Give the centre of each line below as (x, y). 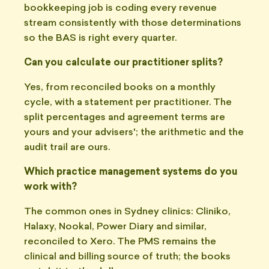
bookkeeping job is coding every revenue (120, 8)
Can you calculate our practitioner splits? (123, 63)
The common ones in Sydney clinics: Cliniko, (127, 212)
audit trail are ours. (67, 148)
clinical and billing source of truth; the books (127, 257)
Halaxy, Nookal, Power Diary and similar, (115, 227)
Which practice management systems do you (131, 172)
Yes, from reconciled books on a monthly (120, 88)
